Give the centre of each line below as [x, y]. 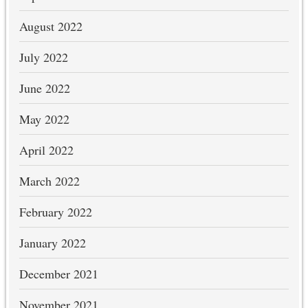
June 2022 [44, 88]
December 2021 [58, 274]
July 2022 [43, 57]
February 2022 [55, 212]
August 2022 [51, 26]
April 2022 [46, 150]
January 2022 [52, 243]
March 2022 [49, 181]
